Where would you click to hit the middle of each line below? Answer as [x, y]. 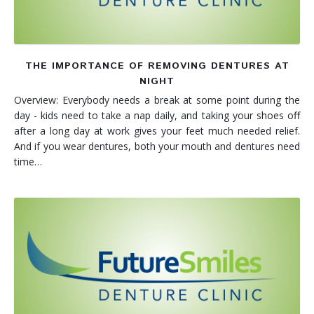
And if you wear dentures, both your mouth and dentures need [157, 146]
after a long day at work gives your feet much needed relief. [157, 131]
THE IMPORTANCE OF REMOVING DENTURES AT [157, 66]
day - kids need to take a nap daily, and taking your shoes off [157, 116]
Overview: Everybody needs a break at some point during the [157, 100]
